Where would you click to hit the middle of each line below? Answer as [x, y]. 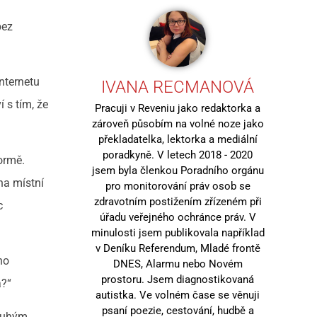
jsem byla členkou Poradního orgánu [178, 170]
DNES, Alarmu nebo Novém [178, 264]
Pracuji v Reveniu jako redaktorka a [178, 108]
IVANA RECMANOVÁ [178, 87]
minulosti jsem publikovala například [178, 232]
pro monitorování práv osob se [178, 186]
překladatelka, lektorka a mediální [178, 139]
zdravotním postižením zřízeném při [178, 201]
